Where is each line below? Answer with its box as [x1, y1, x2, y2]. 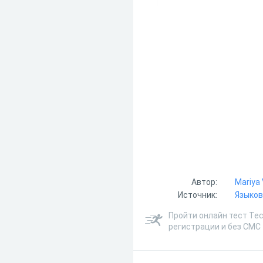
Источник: [178, 190, 218, 200]
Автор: [191, 177, 218, 187]
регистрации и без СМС [168, 222, 261, 231]
